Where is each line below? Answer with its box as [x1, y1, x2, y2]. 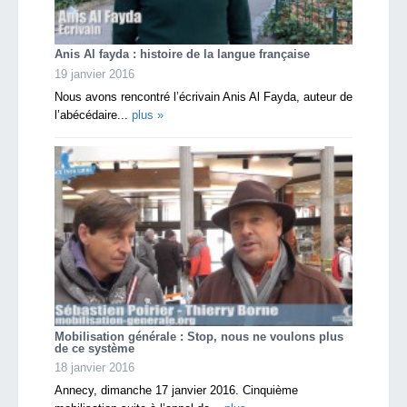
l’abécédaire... [55, 107, 132, 122]
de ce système [55, 342, 134, 356]
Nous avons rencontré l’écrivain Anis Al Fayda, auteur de [55, 89, 352, 104]
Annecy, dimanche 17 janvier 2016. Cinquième [55, 383, 298, 398]
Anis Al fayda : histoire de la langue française [55, 47, 310, 62]
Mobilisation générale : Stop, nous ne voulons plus [55, 330, 343, 344]
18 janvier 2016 [55, 361, 134, 375]
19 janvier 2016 [55, 66, 134, 81]
